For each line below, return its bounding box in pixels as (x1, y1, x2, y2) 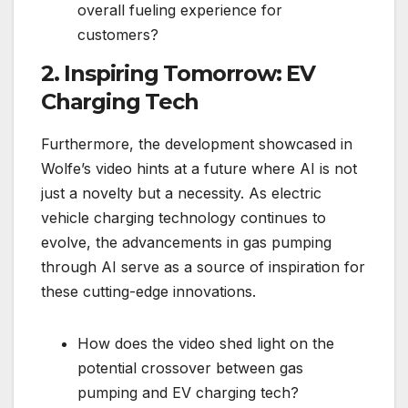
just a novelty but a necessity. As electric (41, 183, 321, 202)
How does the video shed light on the (77, 333, 334, 352)
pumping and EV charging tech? (77, 382, 299, 402)
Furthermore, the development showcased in (41, 134, 352, 153)
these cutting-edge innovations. (41, 281, 256, 301)
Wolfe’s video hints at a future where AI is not (41, 158, 357, 178)
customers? (77, 25, 158, 44)
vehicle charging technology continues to (41, 208, 326, 227)
